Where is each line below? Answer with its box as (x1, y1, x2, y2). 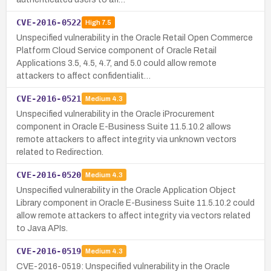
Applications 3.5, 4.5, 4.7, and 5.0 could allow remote (16, 58, 217, 68)
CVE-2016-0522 (16, 17, 82, 27)
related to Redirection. (16, 147, 103, 157)
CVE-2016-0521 (16, 93, 82, 103)
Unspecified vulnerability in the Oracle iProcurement (16, 109, 215, 119)
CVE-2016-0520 (16, 169, 82, 180)
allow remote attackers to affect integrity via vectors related (16, 211, 250, 220)
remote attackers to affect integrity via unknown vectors (16, 134, 237, 144)
